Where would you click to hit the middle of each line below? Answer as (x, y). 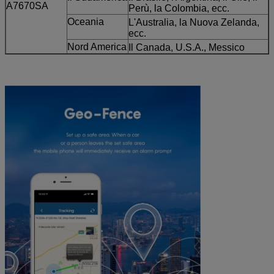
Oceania (86, 21)
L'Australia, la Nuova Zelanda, (194, 22)
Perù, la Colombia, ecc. (179, 8)
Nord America (97, 46)
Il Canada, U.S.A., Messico (187, 47)
